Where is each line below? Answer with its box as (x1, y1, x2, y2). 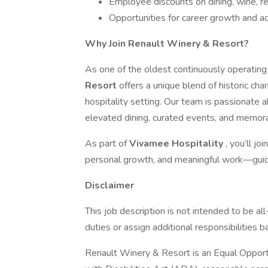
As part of (85, 137, 129, 150)
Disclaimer (85, 179, 134, 192)
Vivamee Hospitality (129, 137, 226, 150)
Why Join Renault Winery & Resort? (85, 37, 249, 50)
